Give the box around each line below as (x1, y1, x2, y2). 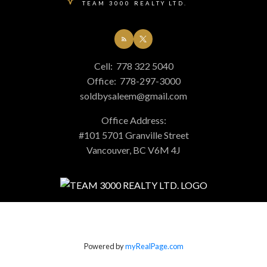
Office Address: (101, 114, 166, 126)
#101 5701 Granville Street (78, 129, 189, 141)
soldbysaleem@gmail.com (80, 89, 187, 101)
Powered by (83, 241, 125, 252)
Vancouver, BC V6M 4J (86, 144, 181, 156)
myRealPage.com (125, 241, 184, 252)
